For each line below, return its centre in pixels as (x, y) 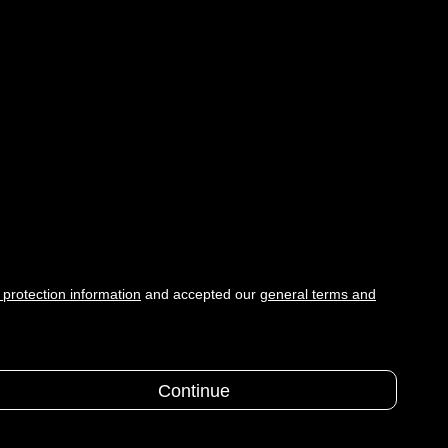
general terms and (318, 294)
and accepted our (200, 294)
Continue (193, 391)
